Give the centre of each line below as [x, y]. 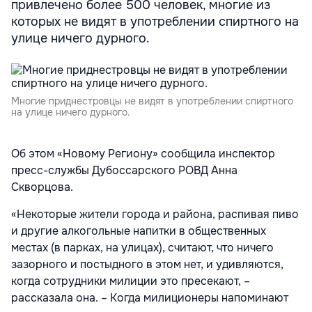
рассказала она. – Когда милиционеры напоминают [150, 298]
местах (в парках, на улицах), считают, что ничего [142, 248]
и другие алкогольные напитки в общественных [139, 231]
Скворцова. [42, 187]
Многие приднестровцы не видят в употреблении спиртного [152, 101]
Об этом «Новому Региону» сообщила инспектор [143, 154]
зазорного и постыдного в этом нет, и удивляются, [147, 265]
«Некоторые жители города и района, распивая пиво [155, 214]
